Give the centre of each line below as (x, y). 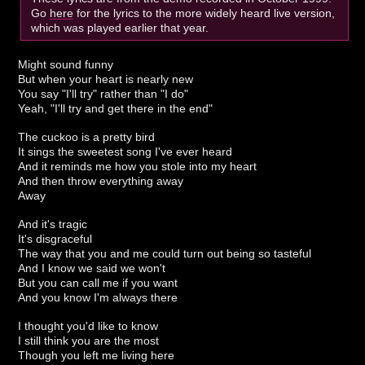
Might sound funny (66, 65)
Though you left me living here (97, 355)
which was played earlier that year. (120, 28)
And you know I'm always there (98, 297)
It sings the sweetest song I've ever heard (125, 152)
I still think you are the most (89, 340)
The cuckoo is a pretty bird (87, 137)
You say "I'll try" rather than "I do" (103, 94)
